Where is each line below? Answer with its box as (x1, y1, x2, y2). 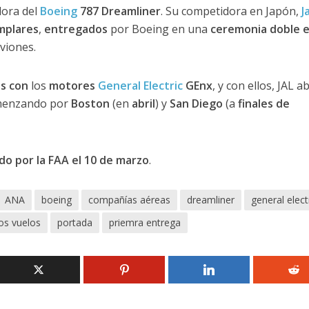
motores (48, 77, 98, 93)
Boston (70, 95, 110, 111)
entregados (43, 21, 108, 37)
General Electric (97, 77, 183, 93)
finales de (237, 95, 290, 111)
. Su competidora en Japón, (160, 3, 301, 19)
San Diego (169, 95, 223, 111)
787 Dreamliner (79, 3, 161, 19)
